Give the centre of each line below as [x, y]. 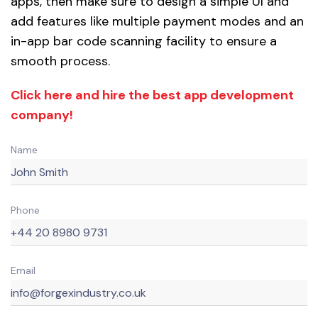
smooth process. [60, 61]
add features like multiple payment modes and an [157, 22]
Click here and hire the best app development [152, 95]
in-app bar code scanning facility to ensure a [144, 42]
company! [46, 115]
